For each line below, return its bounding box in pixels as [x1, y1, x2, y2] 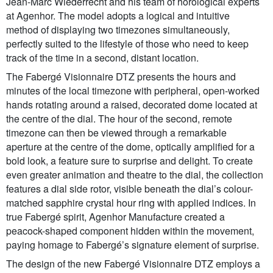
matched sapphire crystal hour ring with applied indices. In [6, 196, 256, 210]
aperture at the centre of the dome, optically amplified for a [6, 140, 255, 154]
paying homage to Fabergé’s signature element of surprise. [6, 238, 259, 252]
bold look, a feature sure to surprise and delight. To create [6, 154, 253, 168]
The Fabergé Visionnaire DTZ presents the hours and [6, 69, 236, 84]
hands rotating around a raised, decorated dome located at [6, 97, 257, 112]
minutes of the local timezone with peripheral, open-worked [6, 83, 260, 98]
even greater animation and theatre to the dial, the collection [6, 168, 263, 182]
